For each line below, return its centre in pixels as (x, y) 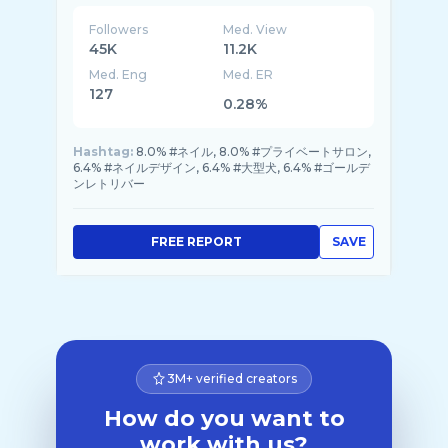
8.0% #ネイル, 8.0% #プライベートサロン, (253, 151)
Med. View (255, 29)
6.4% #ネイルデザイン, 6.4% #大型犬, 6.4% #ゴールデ (221, 167)
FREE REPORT (196, 241)
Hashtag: (103, 151)
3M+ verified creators (232, 378)
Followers (118, 29)
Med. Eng (118, 74)
